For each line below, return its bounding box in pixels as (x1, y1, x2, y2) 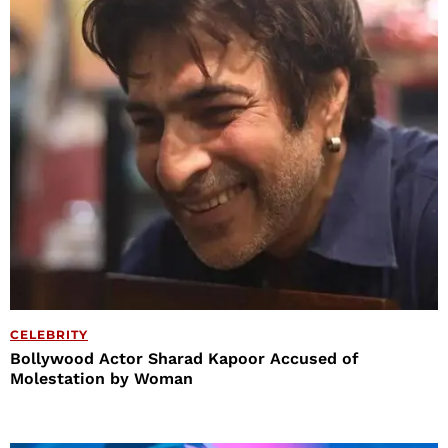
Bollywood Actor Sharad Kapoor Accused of (10, 348, 359, 368)
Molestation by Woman (10, 368, 193, 388)
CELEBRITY (10, 326, 88, 342)
